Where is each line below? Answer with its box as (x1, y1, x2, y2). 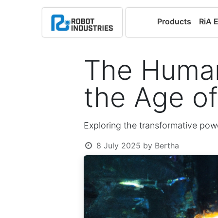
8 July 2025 (96, 141, 141, 150)
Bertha (154, 141, 179, 150)
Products (157, 17, 192, 26)
